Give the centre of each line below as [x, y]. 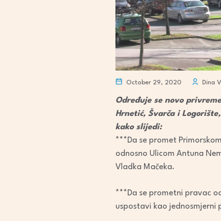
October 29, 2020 [153, 82]
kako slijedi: [140, 127]
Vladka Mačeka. [145, 167]
